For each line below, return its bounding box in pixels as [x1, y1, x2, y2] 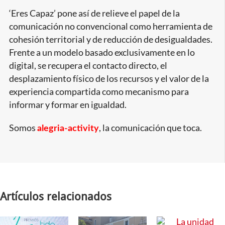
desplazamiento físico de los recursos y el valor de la [9, 73, 209, 84]
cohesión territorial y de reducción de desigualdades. [9, 34, 212, 45]
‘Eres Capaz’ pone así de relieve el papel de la [9, 8, 180, 19]
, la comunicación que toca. [98, 123, 202, 134]
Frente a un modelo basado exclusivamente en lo [9, 47, 195, 58]
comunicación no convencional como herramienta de [9, 21, 212, 32]
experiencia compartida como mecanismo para [9, 86, 189, 97]
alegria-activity [37, 124, 99, 133]
